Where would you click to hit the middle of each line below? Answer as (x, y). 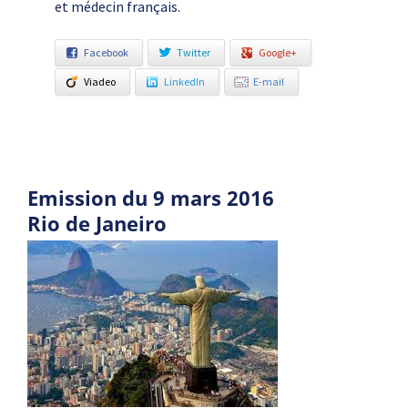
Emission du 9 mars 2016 (151, 198)
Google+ (278, 52)
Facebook (106, 52)
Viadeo (100, 82)
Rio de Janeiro (97, 223)
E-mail (269, 82)
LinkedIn (184, 82)
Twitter (194, 52)
